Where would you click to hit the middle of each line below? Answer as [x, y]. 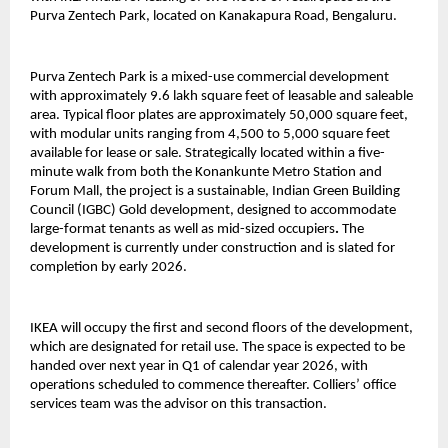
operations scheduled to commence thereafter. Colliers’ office [213, 385]
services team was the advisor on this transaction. [178, 404]
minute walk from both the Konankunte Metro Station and [206, 172]
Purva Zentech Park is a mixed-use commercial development [209, 77]
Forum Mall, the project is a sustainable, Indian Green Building [215, 191]
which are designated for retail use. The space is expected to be [217, 347]
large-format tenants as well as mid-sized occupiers [182, 229]
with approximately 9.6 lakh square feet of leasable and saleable [221, 96]
